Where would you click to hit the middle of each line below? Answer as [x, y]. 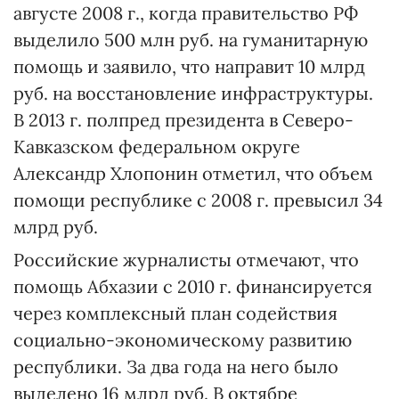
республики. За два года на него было [176, 366]
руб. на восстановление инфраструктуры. [193, 93]
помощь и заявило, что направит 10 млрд [189, 66]
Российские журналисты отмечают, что [186, 260]
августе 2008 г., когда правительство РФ [186, 13]
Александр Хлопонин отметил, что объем [193, 173]
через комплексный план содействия [175, 313]
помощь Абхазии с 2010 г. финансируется [193, 286]
